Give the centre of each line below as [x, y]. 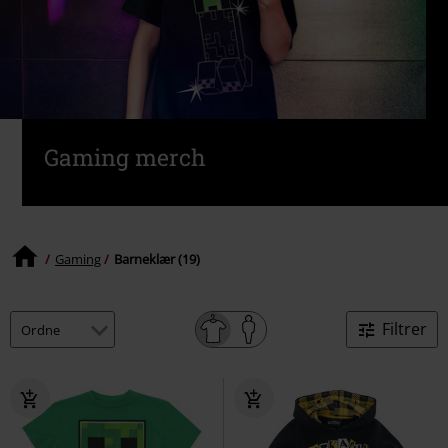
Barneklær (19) [157, 258]
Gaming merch [124, 157]
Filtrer [404, 329]
